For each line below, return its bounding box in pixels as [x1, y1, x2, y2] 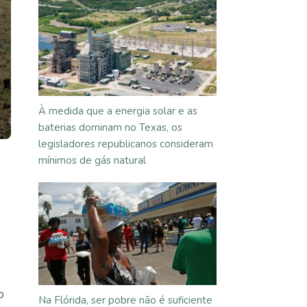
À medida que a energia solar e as [38, 104, 197, 118]
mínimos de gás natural [38, 153, 146, 167]
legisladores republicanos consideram [38, 137, 213, 151]
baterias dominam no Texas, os [38, 121, 182, 134]
